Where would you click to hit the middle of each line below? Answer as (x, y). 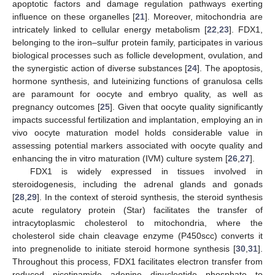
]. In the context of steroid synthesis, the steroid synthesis (150, 197)
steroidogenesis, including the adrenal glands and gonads (137, 184)
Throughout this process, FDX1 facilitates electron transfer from (137, 262)
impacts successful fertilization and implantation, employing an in (137, 120)
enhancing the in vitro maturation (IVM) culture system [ (120, 159)
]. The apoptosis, (230, 68)
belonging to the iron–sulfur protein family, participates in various (137, 43)
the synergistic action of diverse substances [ (100, 68)
